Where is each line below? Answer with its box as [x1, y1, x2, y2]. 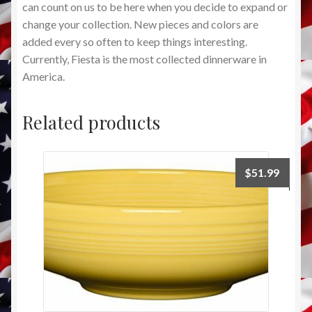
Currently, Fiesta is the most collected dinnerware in [22, 52, 267, 65]
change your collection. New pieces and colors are [22, 17, 258, 31]
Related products [22, 110, 160, 134]
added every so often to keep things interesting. [22, 34, 247, 48]
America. [22, 69, 65, 83]
